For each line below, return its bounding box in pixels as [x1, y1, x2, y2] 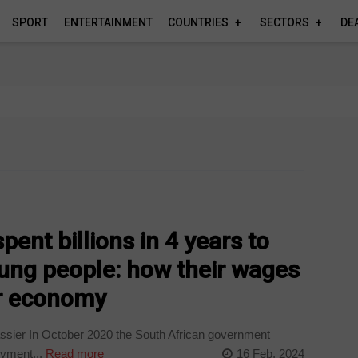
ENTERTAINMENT [63, 16, 153, 29]
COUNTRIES [168, 16, 229, 29]
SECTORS [260, 16, 309, 29]
